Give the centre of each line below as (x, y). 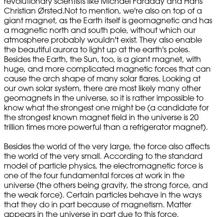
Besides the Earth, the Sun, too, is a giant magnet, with (102, 59)
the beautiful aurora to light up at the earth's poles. (97, 50)
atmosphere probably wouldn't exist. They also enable (103, 40)
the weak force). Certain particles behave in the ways (103, 195)
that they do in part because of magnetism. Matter (98, 205)
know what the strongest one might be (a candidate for (106, 108)
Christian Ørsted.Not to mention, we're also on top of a (103, 11)
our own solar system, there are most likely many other (102, 88)
